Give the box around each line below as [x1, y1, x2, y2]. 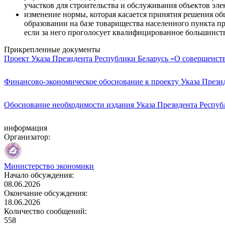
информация [4, 123, 47, 132]
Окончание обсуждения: [4, 188, 87, 197]
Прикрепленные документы [4, 45, 100, 54]
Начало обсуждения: [4, 170, 74, 179]
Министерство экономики [4, 161, 94, 170]
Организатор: [4, 132, 50, 141]
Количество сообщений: [4, 206, 87, 215]
